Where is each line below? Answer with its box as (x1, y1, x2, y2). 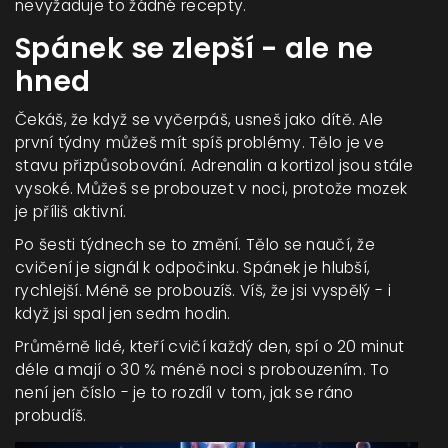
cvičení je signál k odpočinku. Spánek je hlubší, (15, 257, 371, 279)
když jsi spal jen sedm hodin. (15, 303, 231, 325)
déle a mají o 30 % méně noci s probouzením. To (15, 359, 390, 381)
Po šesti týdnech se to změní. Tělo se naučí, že (15, 234, 376, 256)
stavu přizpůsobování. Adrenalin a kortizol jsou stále (15, 155, 413, 177)
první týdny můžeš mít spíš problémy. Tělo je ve (15, 132, 385, 154)
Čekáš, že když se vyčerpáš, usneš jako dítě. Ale (15, 109, 384, 131)
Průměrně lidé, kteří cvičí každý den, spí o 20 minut (15, 336, 405, 358)
